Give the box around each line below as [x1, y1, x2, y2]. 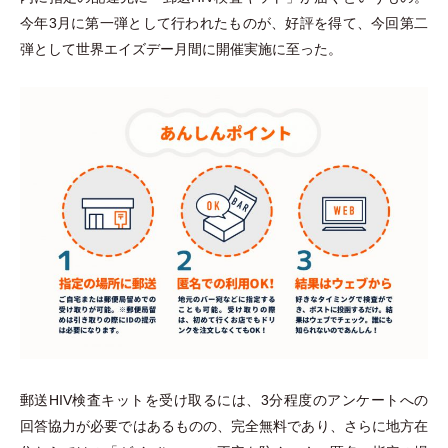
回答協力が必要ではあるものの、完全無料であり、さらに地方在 [20, 418, 428, 435]
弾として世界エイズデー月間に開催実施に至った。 [20, 41, 342, 58]
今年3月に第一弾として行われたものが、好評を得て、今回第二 [20, 15, 428, 32]
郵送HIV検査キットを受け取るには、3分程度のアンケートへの [20, 392, 428, 409]
